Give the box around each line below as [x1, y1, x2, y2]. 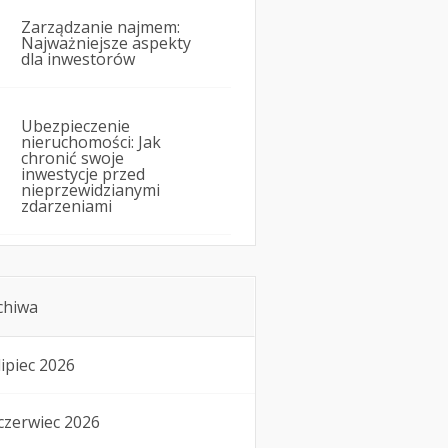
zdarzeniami [21, 195, 112, 218]
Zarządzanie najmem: [21, 16, 180, 39]
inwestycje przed [21, 163, 145, 186]
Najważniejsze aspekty [21, 32, 191, 55]
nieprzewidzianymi [21, 179, 160, 202]
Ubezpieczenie [21, 115, 130, 138]
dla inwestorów [21, 48, 135, 71]
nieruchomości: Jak [21, 131, 161, 154]
